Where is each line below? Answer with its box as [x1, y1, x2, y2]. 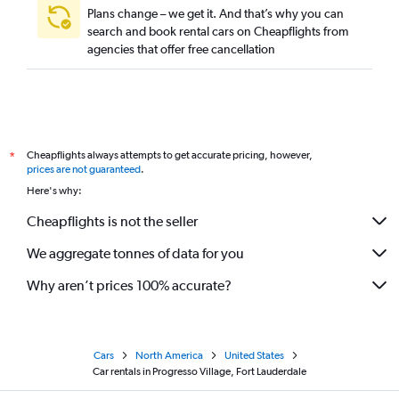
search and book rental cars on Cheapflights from [87, 24, 348, 38]
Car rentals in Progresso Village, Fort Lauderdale [93, 365, 306, 378]
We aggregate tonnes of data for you [27, 244, 244, 262]
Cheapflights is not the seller [27, 212, 198, 230]
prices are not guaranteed [27, 163, 141, 175]
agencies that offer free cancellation [87, 42, 275, 56]
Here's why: [27, 184, 82, 197]
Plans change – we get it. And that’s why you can [87, 6, 344, 20]
